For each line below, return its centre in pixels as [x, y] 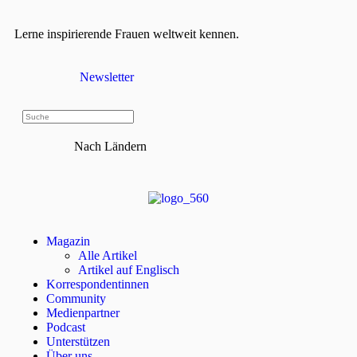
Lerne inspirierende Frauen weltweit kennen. [127, 34]
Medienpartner [83, 313]
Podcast [66, 328]
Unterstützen [78, 342]
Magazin [68, 241]
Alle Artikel [108, 256]
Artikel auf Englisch [129, 270]
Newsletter [107, 77]
